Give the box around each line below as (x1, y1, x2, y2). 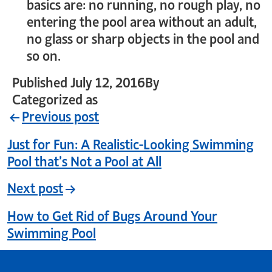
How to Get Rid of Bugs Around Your (7, 205, 217, 224)
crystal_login (163, 71, 237, 90)
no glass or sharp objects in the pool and (27, 27, 259, 47)
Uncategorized (101, 88, 185, 107)
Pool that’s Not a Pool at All (7, 150, 161, 169)
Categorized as (12, 88, 101, 107)
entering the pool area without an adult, (27, 10, 257, 30)
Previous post (22, 105, 99, 124)
